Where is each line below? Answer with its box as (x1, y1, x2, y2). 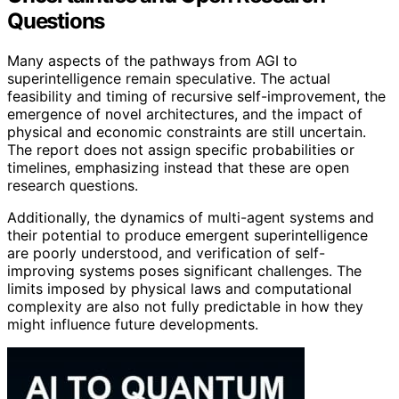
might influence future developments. (7, 314, 258, 333)
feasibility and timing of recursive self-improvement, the (7, 86, 386, 105)
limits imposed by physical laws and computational (7, 279, 352, 297)
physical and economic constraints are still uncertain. (7, 122, 366, 141)
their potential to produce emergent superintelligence (7, 225, 368, 244)
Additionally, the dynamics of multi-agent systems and (7, 208, 374, 226)
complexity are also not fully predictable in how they (7, 297, 363, 315)
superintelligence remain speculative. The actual (7, 69, 330, 87)
